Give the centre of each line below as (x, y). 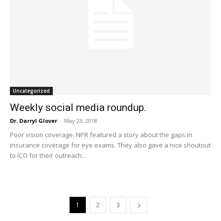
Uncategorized (31, 91)
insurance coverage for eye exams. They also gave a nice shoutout (110, 145)
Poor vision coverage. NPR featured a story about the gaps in (101, 135)
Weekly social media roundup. (78, 108)
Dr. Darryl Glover (34, 121)
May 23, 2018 (81, 121)
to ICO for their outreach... (48, 156)
